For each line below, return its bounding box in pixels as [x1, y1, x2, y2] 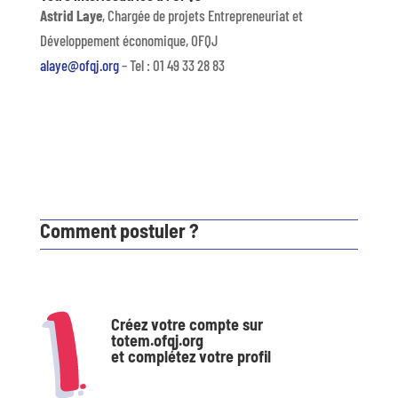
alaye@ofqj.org [39, 55, 119, 74]
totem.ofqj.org [110, 330, 203, 350]
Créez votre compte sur [110, 314, 263, 334]
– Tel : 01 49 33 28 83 [118, 55, 225, 74]
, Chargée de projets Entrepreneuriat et [101, 5, 303, 24]
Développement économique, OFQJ [39, 30, 218, 49]
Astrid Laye [39, 5, 102, 24]
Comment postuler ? [39, 218, 199, 242]
